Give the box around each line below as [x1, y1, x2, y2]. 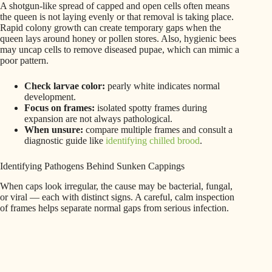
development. [24, 92, 76, 103]
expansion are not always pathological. [24, 114, 172, 124]
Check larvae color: [24, 81, 105, 92]
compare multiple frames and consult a [83, 124, 233, 135]
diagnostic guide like [24, 135, 106, 146]
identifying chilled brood [106, 135, 200, 146]
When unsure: [24, 124, 83, 135]
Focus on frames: [24, 103, 95, 114]
